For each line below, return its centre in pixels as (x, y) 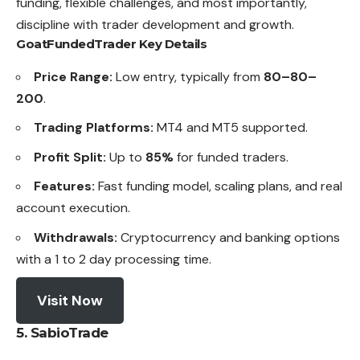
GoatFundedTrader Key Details (111, 43)
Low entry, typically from (188, 76)
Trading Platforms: (94, 128)
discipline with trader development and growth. (155, 24)
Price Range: (73, 76)
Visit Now (70, 301)
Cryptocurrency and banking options (229, 237)
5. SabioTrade (62, 333)
